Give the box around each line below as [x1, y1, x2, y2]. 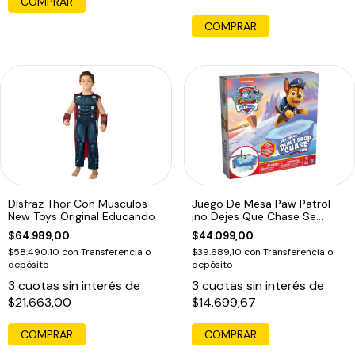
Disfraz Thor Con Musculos [8, 196, 147, 211]
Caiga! [191, 221, 223, 236]
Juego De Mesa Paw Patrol [191, 196, 330, 211]
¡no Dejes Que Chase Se [191, 208, 316, 223]
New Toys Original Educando [8, 208, 155, 223]
